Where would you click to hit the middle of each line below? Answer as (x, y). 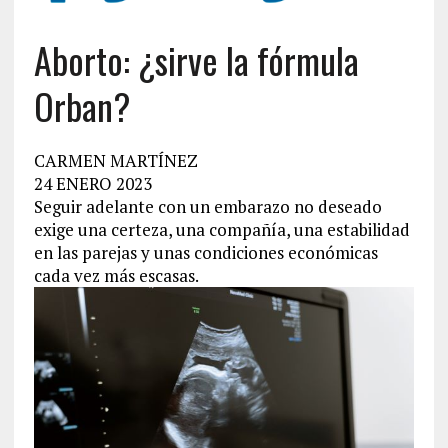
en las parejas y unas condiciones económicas (205, 252)
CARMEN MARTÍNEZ (115, 160)
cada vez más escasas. (116, 275)
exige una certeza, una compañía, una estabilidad (221, 229)
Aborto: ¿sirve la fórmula (196, 59)
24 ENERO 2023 (92, 183)
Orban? (81, 105)
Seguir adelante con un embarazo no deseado (207, 206)
